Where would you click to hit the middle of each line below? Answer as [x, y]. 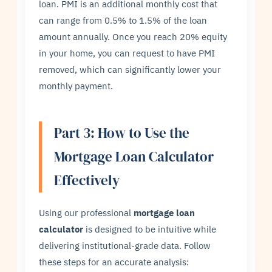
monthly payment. [76, 86]
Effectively [87, 181]
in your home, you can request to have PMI [127, 53]
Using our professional [87, 213]
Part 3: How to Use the [122, 133]
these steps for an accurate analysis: [114, 262]
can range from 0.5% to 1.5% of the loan [123, 20]
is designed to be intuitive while [150, 229]
